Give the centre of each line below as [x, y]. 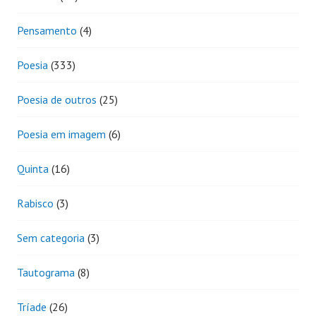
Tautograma [46, 272]
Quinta [33, 168]
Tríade [32, 306]
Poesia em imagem [61, 134]
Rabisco [35, 203]
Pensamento [47, 30]
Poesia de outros [57, 99]
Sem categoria [51, 237]
